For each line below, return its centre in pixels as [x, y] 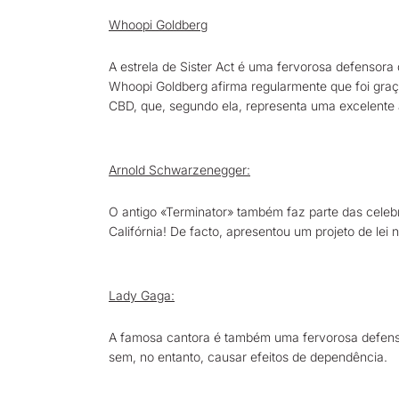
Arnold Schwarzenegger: [179, 170]
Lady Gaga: [142, 295]
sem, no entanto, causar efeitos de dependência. [248, 357]
